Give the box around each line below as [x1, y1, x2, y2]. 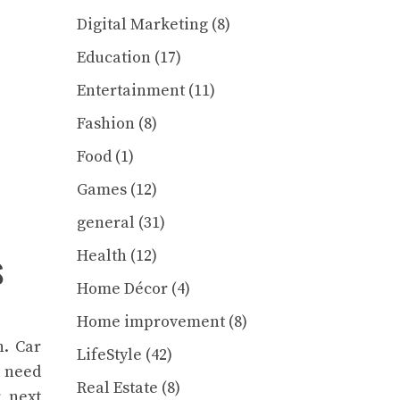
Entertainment [77, 80, 185, 102]
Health [77, 246, 127, 267]
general [77, 212, 135, 234]
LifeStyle [77, 345, 142, 366]
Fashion [77, 113, 135, 135]
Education [77, 47, 151, 69]
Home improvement [77, 312, 225, 333]
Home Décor [77, 279, 168, 300]
